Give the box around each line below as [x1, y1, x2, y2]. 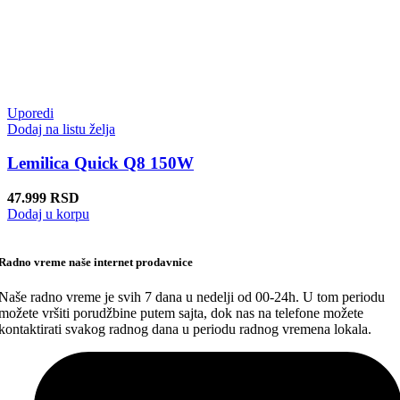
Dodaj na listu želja [7, 121, 115, 137]
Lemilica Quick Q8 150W [7, 154, 194, 173]
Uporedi [7, 104, 54, 121]
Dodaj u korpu [7, 205, 89, 221]
